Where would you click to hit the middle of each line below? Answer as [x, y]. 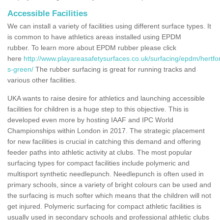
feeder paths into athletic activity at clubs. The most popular [100, 152]
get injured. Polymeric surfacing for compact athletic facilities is [104, 206]
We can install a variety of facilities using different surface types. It [109, 26]
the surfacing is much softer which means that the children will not [109, 195]
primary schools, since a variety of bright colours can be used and [109, 184]
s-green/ [20, 69]
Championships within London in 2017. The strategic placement [106, 130]
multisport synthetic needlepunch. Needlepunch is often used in [106, 174]
